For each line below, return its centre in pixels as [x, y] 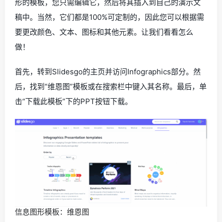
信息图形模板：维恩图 [52, 212]
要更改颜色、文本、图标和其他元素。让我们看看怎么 [104, 32]
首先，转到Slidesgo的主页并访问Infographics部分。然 [108, 72]
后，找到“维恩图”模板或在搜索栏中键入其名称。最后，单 [111, 87]
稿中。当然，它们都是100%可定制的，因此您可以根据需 [110, 17]
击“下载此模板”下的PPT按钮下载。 [74, 102]
